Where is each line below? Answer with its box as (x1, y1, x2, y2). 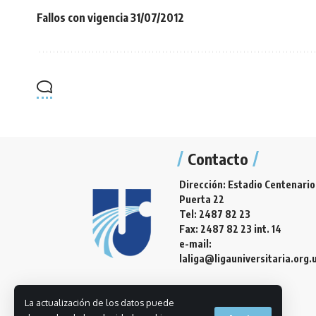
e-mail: (179, 238, 212, 250)
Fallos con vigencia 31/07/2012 (37, 11, 184, 25)
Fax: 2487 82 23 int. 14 (179, 223, 281, 236)
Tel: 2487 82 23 (179, 208, 250, 221)
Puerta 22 (179, 193, 224, 206)
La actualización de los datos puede (25, 297, 174, 308)
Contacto (188, 149, 248, 169)
